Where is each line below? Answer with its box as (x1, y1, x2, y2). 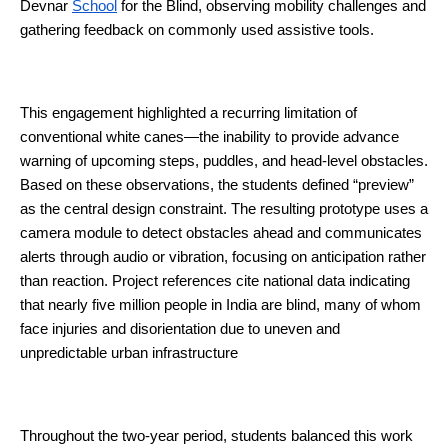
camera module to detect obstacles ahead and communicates (20, 224, 422, 241)
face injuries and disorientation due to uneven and (20, 320, 340, 337)
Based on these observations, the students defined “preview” (20, 176, 414, 193)
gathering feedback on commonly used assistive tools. (20, 21, 374, 38)
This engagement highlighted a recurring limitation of (20, 104, 357, 121)
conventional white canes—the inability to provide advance (20, 128, 399, 145)
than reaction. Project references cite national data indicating (20, 272, 410, 289)
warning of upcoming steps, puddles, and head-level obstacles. (20, 152, 428, 169)
